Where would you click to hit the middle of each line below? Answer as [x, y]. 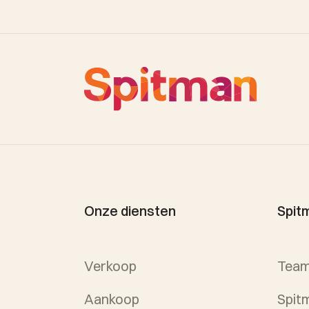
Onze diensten [130, 211]
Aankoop [112, 299]
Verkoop [110, 266]
